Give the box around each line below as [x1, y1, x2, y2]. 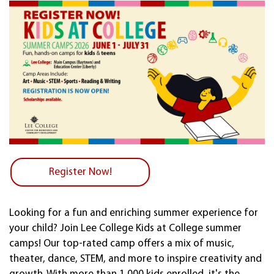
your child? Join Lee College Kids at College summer [9, 223, 242, 234]
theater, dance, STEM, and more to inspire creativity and [9, 254, 262, 265]
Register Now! [48, 167, 112, 178]
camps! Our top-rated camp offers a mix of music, [9, 239, 234, 250]
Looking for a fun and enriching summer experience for [9, 208, 258, 219]
